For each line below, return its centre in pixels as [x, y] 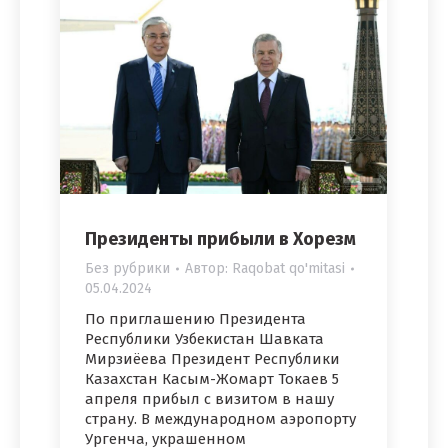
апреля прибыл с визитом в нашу [209, 399]
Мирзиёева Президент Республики [212, 359]
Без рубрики [127, 269]
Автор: [208, 269]
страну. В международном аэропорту [220, 419]
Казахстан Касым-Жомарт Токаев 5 [212, 379]
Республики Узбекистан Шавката [204, 339]
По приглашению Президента [195, 319]
